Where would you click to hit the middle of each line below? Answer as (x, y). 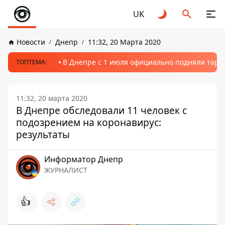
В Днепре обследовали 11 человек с (101, 110)
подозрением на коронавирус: (89, 122)
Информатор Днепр (84, 159)
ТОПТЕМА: (31, 62)
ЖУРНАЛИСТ (66, 170)
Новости (31, 42)
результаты (43, 134)
